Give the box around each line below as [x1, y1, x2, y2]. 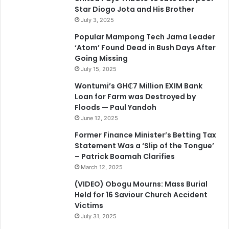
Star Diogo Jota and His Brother [75, 4, 194, 15]
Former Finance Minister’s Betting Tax [75, 130, 216, 141]
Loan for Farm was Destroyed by [75, 91, 196, 102]
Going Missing [75, 53, 128, 64]
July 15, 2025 [81, 65, 117, 73]
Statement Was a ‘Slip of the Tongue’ [75, 141, 214, 151]
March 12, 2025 [81, 164, 123, 171]
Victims [75, 200, 103, 211]
